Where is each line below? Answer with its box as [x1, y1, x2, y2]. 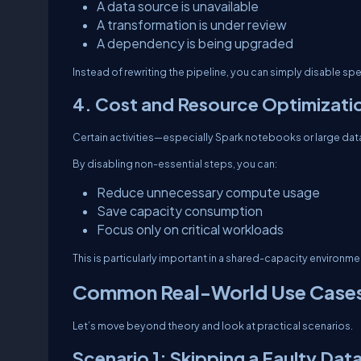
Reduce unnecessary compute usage [97, 185, 320, 200]
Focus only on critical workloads [97, 222, 284, 237]
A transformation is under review [97, 17, 287, 32]
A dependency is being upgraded [97, 35, 293, 51]
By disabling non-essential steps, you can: [73, 157, 277, 170]
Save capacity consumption [97, 203, 263, 218]
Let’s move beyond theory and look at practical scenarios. [73, 319, 353, 332]
